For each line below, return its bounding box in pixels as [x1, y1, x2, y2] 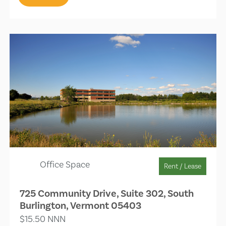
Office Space [40, 158, 90, 169]
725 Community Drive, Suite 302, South [20, 187, 194, 200]
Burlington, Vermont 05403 [20, 199, 142, 212]
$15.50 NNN [20, 213, 66, 224]
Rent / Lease [163, 161, 201, 170]
